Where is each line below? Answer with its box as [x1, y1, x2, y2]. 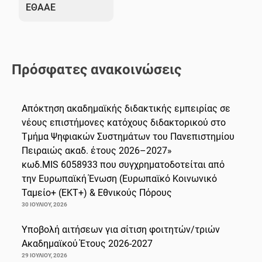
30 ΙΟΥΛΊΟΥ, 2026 [22, 201, 67, 208]
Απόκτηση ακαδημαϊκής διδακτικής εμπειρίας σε [22, 102, 230, 114]
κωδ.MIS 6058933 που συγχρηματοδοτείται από [22, 158, 225, 170]
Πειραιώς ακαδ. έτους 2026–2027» [22, 144, 172, 156]
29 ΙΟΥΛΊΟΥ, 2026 [22, 251, 67, 258]
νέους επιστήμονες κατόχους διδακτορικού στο [22, 116, 226, 128]
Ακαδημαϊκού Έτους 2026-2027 [22, 237, 153, 249]
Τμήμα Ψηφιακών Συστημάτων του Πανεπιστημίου [22, 130, 235, 142]
